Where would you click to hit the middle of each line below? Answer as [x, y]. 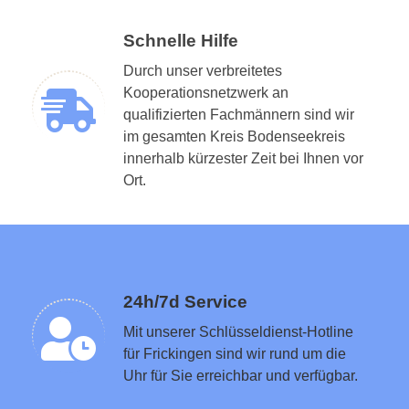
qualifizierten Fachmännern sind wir [239, 114]
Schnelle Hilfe [181, 40]
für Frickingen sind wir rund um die [235, 353]
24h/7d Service [185, 301]
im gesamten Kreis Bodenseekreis [234, 136]
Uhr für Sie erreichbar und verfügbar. [241, 375]
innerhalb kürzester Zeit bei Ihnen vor [243, 158]
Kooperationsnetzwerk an [206, 92]
